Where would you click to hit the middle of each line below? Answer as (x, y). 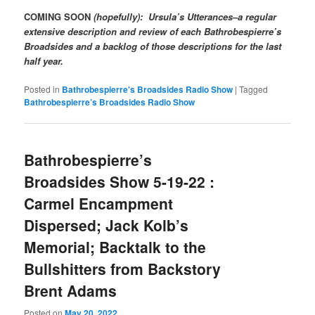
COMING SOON (58, 17)
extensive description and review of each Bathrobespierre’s (153, 32)
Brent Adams (71, 291)
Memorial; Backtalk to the (115, 247)
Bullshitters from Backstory (123, 269)
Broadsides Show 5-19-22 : (120, 182)
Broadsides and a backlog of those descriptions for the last (153, 46)
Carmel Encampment (99, 204)
